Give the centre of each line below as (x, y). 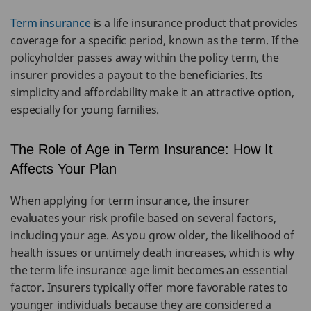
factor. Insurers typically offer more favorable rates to (150, 287)
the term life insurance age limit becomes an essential (149, 270)
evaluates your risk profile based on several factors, (143, 218)
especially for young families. (85, 110)
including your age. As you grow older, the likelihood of (153, 235)
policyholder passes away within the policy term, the (145, 58)
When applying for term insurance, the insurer (130, 201)
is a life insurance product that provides (194, 23)
